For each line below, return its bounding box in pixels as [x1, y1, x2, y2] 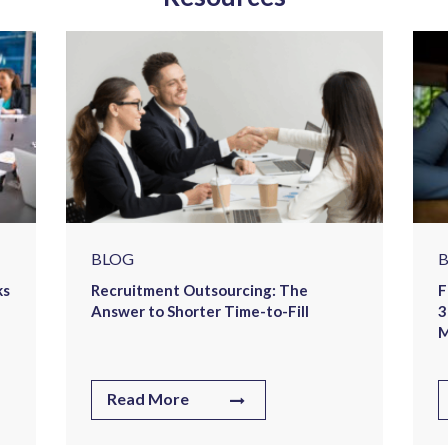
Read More [107, 389, 189, 409]
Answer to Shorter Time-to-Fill [91, 302, 309, 321]
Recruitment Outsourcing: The [91, 281, 308, 300]
